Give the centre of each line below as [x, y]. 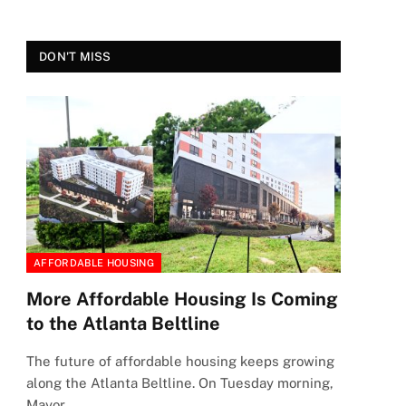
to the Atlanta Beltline [123, 324]
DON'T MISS [75, 57]
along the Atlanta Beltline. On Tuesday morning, [180, 383]
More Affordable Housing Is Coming [182, 300]
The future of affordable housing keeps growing [180, 362]
